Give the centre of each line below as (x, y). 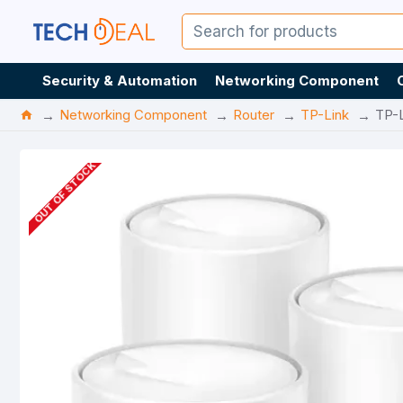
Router (254, 115)
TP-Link (325, 115)
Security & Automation (120, 81)
